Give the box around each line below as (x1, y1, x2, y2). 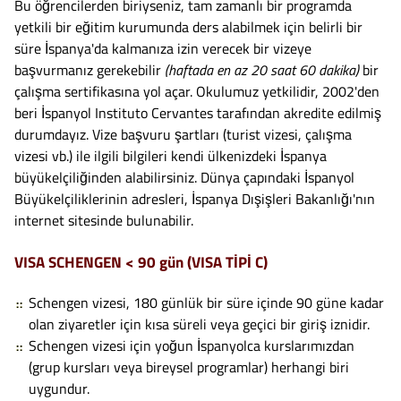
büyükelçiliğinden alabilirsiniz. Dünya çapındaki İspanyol (14, 166, 354, 188)
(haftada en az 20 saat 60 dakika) (165, 58, 359, 81)
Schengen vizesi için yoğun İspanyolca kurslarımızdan (29, 334, 354, 356)
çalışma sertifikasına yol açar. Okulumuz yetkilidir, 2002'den (14, 80, 380, 102)
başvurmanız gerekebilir (14, 58, 165, 81)
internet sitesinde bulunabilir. (14, 209, 193, 231)
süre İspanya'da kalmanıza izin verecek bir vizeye (14, 37, 311, 59)
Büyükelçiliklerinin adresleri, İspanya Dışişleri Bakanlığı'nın (14, 187, 375, 209)
